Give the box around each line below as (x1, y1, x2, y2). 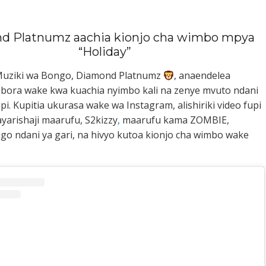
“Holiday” (78, 45, 131, 59)
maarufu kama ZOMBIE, (120, 113, 229, 126)
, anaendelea (174, 69, 231, 82)
